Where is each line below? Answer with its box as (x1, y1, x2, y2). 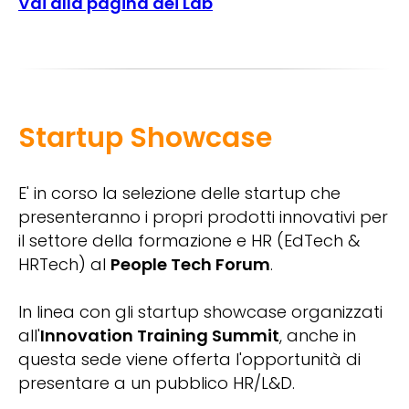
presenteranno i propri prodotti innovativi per (18, 205, 388, 229)
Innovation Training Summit (40, 324, 279, 348)
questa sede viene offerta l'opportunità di (18, 348, 361, 372)
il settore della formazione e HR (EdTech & (18, 229, 360, 253)
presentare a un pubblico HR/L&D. (18, 372, 295, 395)
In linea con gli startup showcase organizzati (18, 300, 383, 324)
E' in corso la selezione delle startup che (18, 182, 341, 205)
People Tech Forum (110, 253, 270, 277)
